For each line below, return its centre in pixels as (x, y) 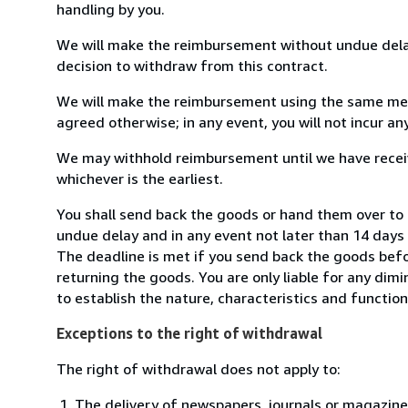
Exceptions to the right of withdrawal (189, 333)
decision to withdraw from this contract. (192, 65)
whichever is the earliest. (140, 178)
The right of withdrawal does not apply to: (199, 368)
